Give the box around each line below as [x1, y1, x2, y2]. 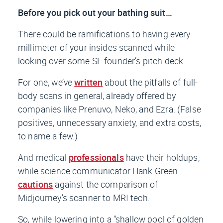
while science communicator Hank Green [18, 165, 178, 177]
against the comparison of [53, 178, 158, 191]
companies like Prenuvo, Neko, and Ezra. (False [18, 103, 201, 115]
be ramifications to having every [66, 28, 191, 40]
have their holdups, [123, 151, 200, 164]
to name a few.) [18, 130, 78, 142]
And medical [18, 151, 69, 164]
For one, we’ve [18, 76, 75, 89]
